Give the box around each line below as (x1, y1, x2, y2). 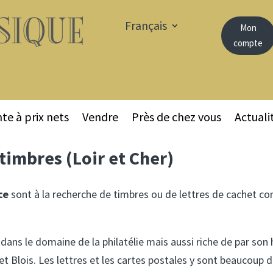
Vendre (82, 108, 118, 124)
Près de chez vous (132, 108, 221, 124)
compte (233, 37, 263, 49)
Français (124, 17, 167, 33)
